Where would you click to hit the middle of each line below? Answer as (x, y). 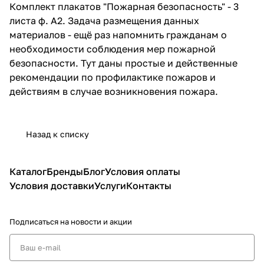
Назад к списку (57, 134)
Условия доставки (52, 186)
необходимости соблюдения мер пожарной (113, 49)
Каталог (28, 171)
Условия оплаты (143, 171)
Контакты (149, 186)
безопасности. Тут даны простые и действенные (123, 63)
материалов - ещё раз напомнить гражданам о (118, 34)
